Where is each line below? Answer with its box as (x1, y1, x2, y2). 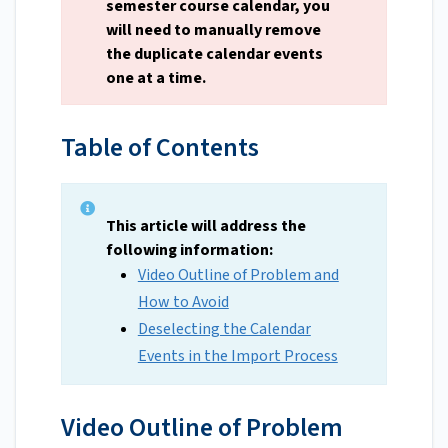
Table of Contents (61, 129, 259, 167)
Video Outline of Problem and (137, 264, 339, 287)
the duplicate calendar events (106, 43, 323, 66)
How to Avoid (137, 291, 229, 314)
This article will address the (106, 215, 306, 238)
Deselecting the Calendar (137, 318, 311, 341)
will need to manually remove (106, 19, 321, 42)
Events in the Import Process (137, 345, 338, 368)
